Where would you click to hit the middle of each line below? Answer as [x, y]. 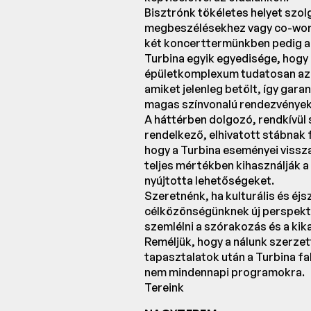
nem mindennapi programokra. [225, 272]
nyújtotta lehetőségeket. [209, 181]
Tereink [164, 288]
